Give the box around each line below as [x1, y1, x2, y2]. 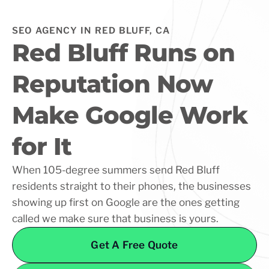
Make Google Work [12, 100, 247, 130]
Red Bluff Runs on [12, 38, 235, 67]
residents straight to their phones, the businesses [12, 180, 251, 192]
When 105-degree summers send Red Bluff [12, 164, 220, 176]
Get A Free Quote [91, 239, 178, 251]
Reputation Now [12, 69, 213, 98]
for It [12, 131, 71, 161]
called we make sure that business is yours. [12, 213, 219, 225]
